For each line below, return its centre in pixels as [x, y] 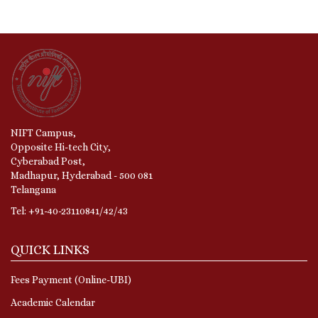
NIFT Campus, [43, 132]
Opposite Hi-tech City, [61, 147]
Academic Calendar [53, 302]
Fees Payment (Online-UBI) [71, 279]
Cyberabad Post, [48, 161]
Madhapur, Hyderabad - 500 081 [82, 175]
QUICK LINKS [50, 250]
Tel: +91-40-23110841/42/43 [69, 210]
